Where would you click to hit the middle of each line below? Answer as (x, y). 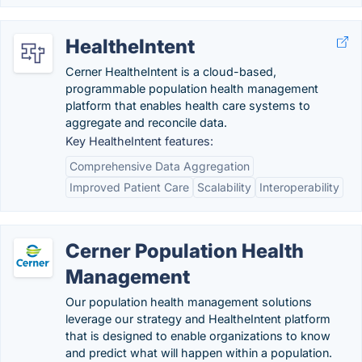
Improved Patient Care (129, 187)
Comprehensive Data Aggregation (160, 166)
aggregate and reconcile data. (146, 122)
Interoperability (299, 187)
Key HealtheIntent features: (139, 141)
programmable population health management (192, 88)
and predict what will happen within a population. (199, 353)
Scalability (224, 187)
